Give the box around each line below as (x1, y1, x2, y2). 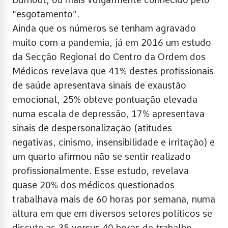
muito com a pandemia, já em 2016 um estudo (12, 37, 211, 48)
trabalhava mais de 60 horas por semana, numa (12, 193, 215, 205)
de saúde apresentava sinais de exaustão (12, 79, 186, 91)
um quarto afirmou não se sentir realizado (12, 151, 191, 162)
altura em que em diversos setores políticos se (12, 208, 212, 219)
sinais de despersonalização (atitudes (12, 122, 172, 133)
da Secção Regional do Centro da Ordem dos (12, 51, 206, 62)
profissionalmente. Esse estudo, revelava (12, 165, 189, 176)
